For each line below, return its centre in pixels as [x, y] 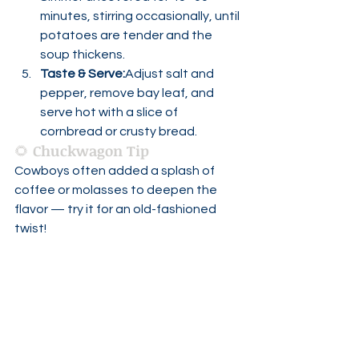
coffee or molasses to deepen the [117, 190]
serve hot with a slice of [110, 112]
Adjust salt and [171, 74]
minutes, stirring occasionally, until [141, 16]
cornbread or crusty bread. [119, 131]
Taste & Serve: [83, 74]
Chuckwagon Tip [91, 151]
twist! [30, 228]
